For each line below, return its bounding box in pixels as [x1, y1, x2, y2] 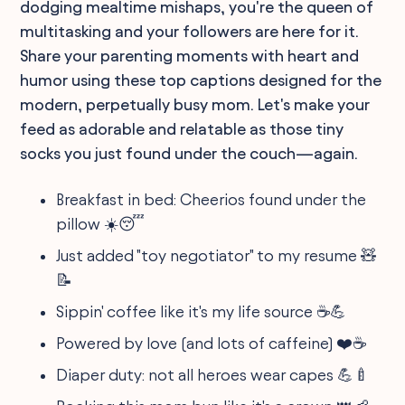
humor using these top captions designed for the [20, 71, 382, 89]
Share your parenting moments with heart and [20, 47, 360, 64]
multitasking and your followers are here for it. [20, 23, 360, 40]
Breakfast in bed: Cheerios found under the [56, 191, 367, 208]
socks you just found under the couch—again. [20, 145, 359, 162]
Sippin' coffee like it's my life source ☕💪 [56, 303, 347, 320]
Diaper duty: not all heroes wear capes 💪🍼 [56, 366, 371, 383]
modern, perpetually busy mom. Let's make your [20, 96, 371, 113]
